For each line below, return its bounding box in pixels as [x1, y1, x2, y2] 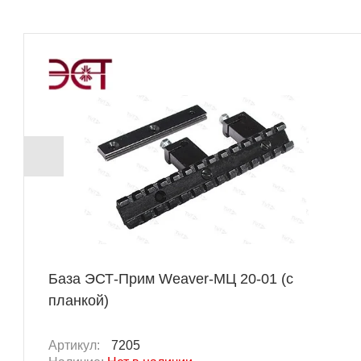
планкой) [48, 293, 109, 309]
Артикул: [48, 338, 103, 353]
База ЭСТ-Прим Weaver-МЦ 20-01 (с [48, 271, 293, 288]
